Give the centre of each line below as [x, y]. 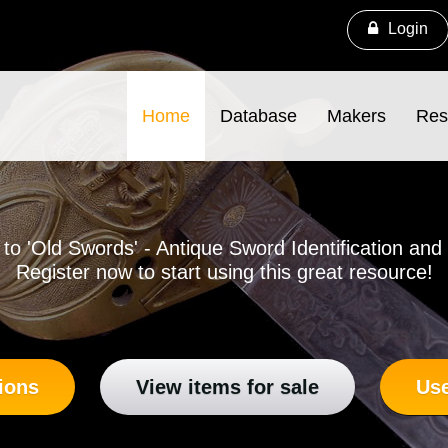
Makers [356, 116]
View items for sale [227, 387]
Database [258, 116]
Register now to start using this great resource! [224, 272]
